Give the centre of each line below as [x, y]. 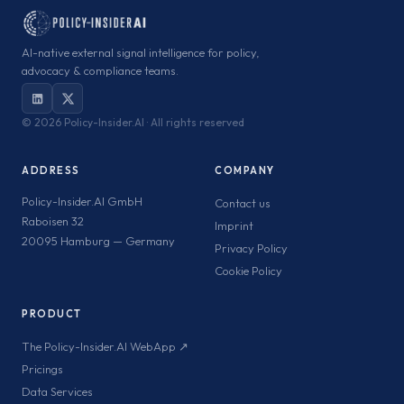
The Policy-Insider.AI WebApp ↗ [105, 347]
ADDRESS [51, 171]
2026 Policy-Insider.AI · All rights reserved [139, 123]
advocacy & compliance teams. [100, 71]
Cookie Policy [248, 271]
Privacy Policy [251, 248]
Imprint [234, 226]
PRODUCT [52, 314]
